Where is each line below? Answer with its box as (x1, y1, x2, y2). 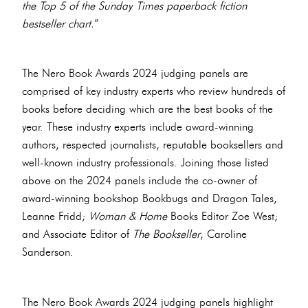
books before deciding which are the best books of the (22, 102, 273, 116)
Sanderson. (22, 245, 74, 259)
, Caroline (200, 227, 247, 241)
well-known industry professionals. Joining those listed (22, 155, 269, 170)
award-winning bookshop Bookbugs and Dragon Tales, (22, 191, 277, 206)
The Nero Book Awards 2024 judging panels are (22, 66, 248, 80)
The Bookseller (133, 227, 200, 241)
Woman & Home (89, 209, 167, 223)
